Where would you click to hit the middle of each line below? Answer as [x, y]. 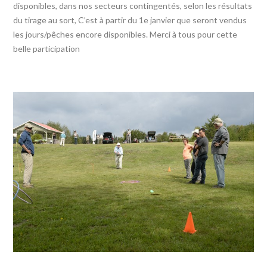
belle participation [47, 49]
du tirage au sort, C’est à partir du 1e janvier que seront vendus [130, 20]
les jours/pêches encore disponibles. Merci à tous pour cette [125, 35]
